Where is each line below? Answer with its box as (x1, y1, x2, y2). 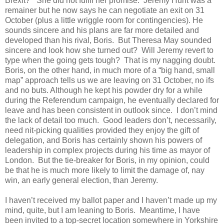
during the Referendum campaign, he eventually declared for (5, 95, 219, 104)
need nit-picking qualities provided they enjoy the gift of (5, 125, 199, 134)
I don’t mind (176, 105, 217, 114)
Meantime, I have (139, 205, 200, 214)
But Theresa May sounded (118, 35, 211, 44)
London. (5, 155, 34, 164)
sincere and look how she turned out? (5, 45, 137, 54)
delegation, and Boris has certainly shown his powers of (5, 135, 202, 144)
